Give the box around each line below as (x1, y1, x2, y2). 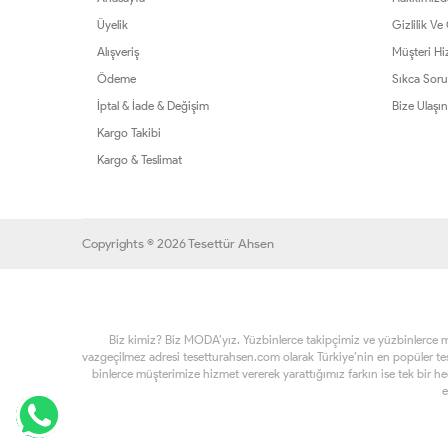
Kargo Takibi (97, 125, 161, 141)
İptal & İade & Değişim (97, 98, 209, 114)
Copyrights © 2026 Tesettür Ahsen (82, 236, 274, 252)
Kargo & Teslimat (97, 152, 182, 168)
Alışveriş (97, 44, 139, 60)
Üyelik (97, 17, 128, 33)
